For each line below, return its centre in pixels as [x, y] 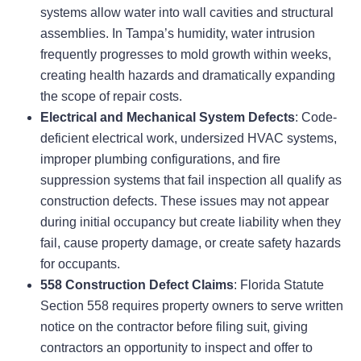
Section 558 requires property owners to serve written [192, 306]
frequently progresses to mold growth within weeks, [186, 55]
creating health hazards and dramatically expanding [188, 76]
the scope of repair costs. [111, 97]
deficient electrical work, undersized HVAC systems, [189, 139]
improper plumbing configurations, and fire [160, 160]
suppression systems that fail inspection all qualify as [191, 180]
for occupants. [80, 264]
